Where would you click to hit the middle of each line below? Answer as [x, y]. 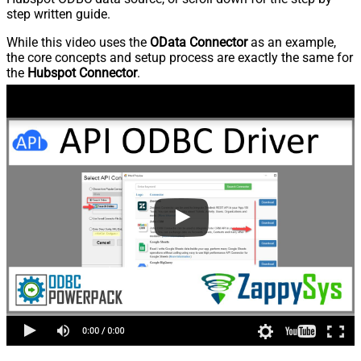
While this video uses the [78, 43]
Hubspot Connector [82, 73]
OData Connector [199, 43]
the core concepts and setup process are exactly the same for [180, 58]
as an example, [292, 43]
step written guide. [58, 15]
